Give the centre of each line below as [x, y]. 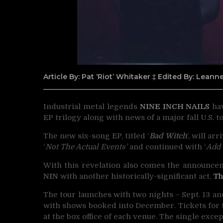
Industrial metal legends [92, 106]
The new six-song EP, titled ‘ [96, 136]
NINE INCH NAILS [175, 106]
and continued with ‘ [167, 147]
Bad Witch [168, 136]
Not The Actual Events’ [86, 147]
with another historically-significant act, [136, 176]
